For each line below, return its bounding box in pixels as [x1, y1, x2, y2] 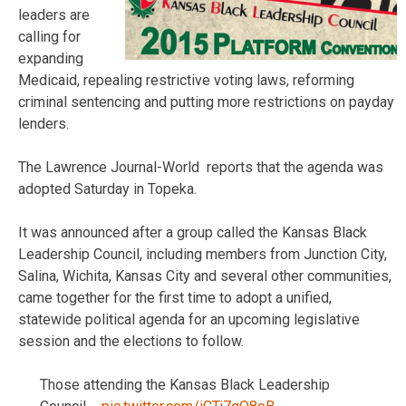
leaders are [18, 5, 90, 24]
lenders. [18, 114, 69, 132]
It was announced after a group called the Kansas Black [18, 223, 367, 241]
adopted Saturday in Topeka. [18, 179, 197, 198]
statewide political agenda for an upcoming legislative [18, 310, 360, 328]
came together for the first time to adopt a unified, [18, 288, 332, 306]
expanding [18, 49, 83, 67]
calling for [18, 27, 81, 45]
